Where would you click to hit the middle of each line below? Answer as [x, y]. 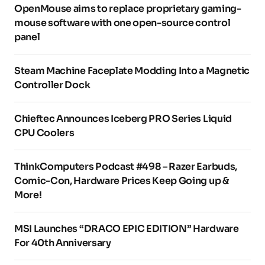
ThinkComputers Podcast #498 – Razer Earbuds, [126, 167]
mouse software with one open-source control [122, 23]
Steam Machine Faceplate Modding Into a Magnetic [132, 71]
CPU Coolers [44, 133]
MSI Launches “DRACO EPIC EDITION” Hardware [127, 229]
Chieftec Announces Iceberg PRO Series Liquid [123, 119]
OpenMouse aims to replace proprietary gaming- [128, 9]
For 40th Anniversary [63, 243]
